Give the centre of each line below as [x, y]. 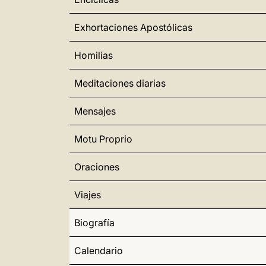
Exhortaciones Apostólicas [133, 27]
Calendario [99, 251]
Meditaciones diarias [120, 83]
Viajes [88, 195]
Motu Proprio [103, 139]
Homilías [94, 55]
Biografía [94, 223]
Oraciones [97, 167]
